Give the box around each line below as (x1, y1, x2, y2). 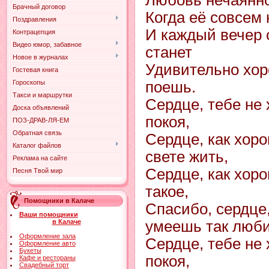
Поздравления (13, 16, 56, 23)
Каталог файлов (13, 142, 61, 149)
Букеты (19, 247, 41, 254)
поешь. (145, 79, 196, 95)
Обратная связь (13, 129, 62, 136)
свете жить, (145, 148, 228, 165)
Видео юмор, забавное (13, 41, 82, 48)
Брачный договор (13, 3, 65, 10)
